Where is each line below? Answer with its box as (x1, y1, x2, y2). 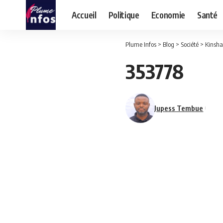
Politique (108, 9, 139, 20)
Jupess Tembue (154, 103, 204, 112)
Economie (151, 9, 185, 20)
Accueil (72, 9, 97, 20)
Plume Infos (125, 40, 156, 48)
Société (181, 40, 199, 48)
